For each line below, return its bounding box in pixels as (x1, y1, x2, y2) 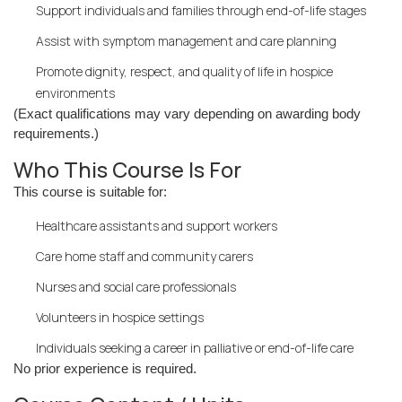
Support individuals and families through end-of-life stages (36, 2, 366, 19)
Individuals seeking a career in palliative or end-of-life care (36, 339, 354, 356)
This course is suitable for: (13, 184, 167, 199)
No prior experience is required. (13, 361, 197, 376)
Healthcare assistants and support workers (36, 217, 277, 234)
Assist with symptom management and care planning (36, 32, 336, 49)
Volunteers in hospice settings (36, 309, 204, 326)
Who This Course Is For (13, 155, 241, 184)
